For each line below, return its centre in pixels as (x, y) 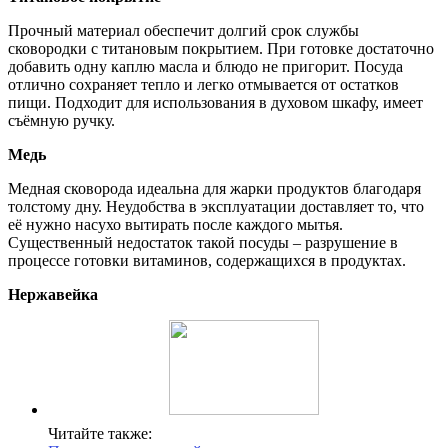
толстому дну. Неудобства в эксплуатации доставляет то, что (216, 207)
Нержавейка (53, 295)
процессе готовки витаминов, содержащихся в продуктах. (207, 261)
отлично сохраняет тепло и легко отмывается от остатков (203, 85)
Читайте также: (100, 434)
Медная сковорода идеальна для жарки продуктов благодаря (214, 189)
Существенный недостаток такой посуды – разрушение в (203, 243)
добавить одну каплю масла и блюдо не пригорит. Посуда (205, 67)
